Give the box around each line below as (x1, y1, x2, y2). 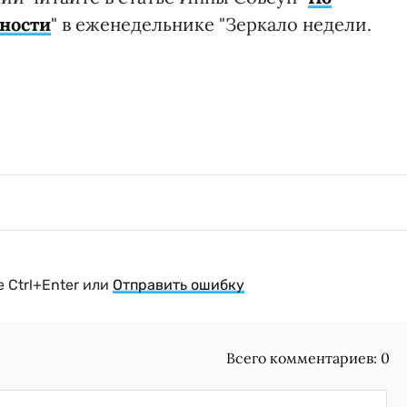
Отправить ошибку (113, 275, 244, 293)
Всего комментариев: (226, 348, 382, 367)
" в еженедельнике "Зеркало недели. (51, 12, 372, 35)
